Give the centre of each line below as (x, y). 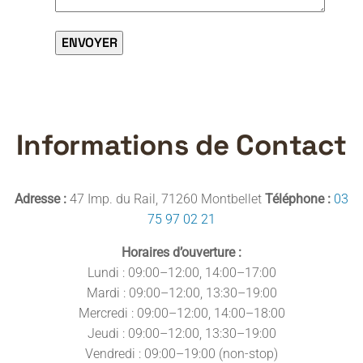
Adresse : (41, 199)
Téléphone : (298, 199)
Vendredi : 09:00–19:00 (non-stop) (181, 353)
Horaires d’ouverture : (181, 252)
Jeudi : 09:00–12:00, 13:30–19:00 (181, 333)
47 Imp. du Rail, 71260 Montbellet (166, 199)
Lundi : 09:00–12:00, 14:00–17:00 (181, 272)
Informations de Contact (181, 145)
